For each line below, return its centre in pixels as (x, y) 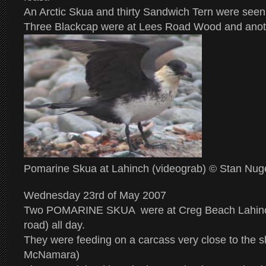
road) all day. (54, 225)
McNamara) (52, 255)
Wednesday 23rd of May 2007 (95, 195)
